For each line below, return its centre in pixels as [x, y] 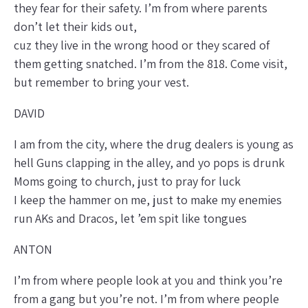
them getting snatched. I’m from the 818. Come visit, [151, 63]
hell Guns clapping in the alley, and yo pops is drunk [149, 162]
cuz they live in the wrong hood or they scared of [142, 45]
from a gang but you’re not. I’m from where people [146, 298]
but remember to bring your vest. [101, 82]
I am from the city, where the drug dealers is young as [154, 144]
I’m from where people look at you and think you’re [148, 280]
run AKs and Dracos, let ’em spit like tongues [130, 218]
